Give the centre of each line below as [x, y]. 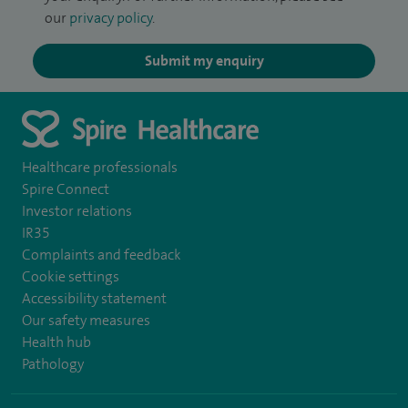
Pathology [53, 363]
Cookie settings [71, 276]
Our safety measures [86, 320]
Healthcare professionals [100, 167]
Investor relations [77, 210]
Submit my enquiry [204, 61]
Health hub [56, 342]
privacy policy [111, 18]
